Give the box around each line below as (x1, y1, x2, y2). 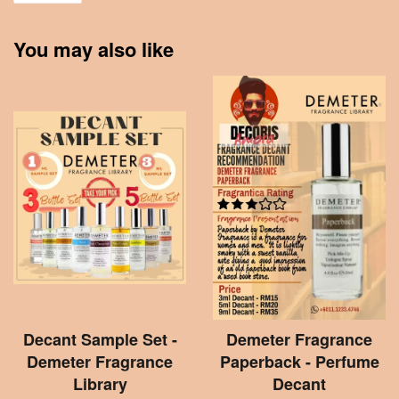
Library (72, 371, 127, 395)
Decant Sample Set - (22, 327, 177, 351)
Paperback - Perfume (219, 349, 379, 373)
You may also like (13, 34, 174, 63)
